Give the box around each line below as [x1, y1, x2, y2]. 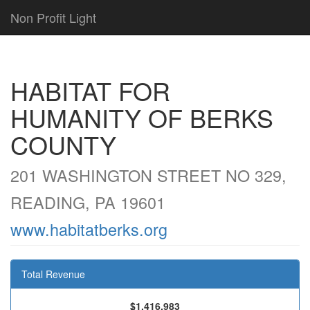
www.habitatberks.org [10, 217, 167, 241]
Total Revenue [21, 267, 85, 281]
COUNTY [10, 127, 116, 162]
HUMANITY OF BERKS [10, 100, 273, 135]
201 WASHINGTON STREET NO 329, [10, 163, 286, 187]
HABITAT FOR [10, 73, 170, 108]
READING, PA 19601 [10, 190, 165, 214]
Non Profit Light [10, 8, 96, 26]
